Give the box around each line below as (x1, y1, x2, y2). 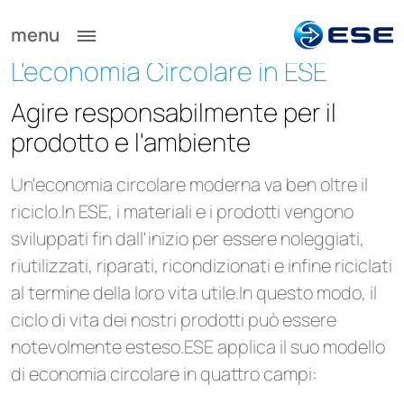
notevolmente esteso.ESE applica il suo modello (11, 335, 385, 359)
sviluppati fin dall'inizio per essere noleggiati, (11, 226, 364, 251)
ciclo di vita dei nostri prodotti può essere (11, 308, 336, 332)
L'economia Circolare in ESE (11, 53, 327, 89)
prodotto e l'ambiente (11, 124, 251, 159)
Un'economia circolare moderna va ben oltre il (11, 172, 368, 197)
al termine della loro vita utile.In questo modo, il (11, 280, 377, 305)
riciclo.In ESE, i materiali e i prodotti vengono (11, 199, 353, 224)
